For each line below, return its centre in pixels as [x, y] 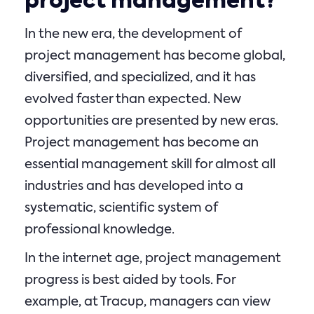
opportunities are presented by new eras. [151, 121]
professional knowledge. [100, 230]
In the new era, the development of [133, 34]
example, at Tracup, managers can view [148, 302]
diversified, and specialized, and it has [140, 78]
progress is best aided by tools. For [130, 280]
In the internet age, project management [153, 259]
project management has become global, [155, 56]
